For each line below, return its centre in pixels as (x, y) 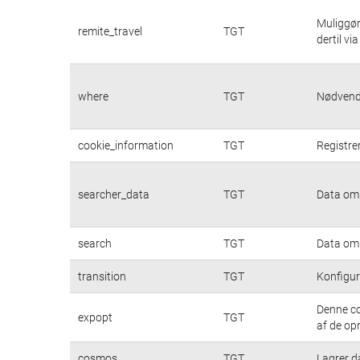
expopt (95, 317)
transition (102, 276)
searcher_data (114, 194)
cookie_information (126, 145)
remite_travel (110, 31)
